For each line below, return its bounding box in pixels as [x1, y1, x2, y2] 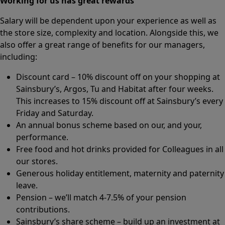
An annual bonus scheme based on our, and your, [16, 119, 202, 131]
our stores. [16, 155, 62, 167]
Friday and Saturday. [16, 107, 93, 119]
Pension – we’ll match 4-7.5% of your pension [16, 191, 186, 203]
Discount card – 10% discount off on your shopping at [16, 71, 220, 82]
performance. [16, 131, 70, 143]
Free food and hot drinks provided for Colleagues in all [16, 143, 223, 155]
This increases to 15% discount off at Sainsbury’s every [16, 95, 223, 106]
